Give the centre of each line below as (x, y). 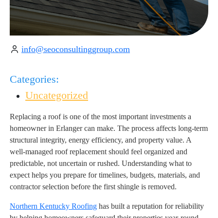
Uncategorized (57, 95)
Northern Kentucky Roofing (53, 206)
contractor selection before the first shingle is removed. (93, 187)
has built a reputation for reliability (150, 206)
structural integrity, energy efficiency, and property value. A (100, 140)
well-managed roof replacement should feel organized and (99, 152)
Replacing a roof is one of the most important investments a (100, 117)
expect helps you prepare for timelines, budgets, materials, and (105, 175)
